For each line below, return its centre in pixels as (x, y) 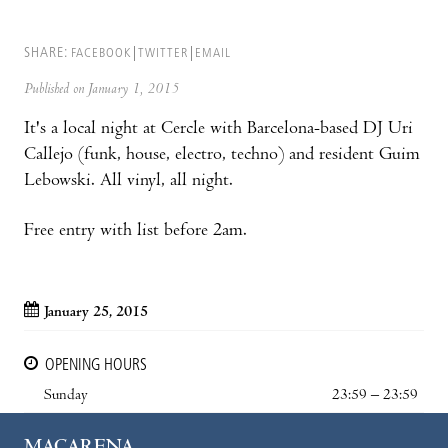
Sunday (66, 396)
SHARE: (46, 54)
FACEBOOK (101, 54)
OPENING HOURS (96, 366)
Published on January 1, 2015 (101, 90)
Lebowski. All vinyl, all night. (128, 182)
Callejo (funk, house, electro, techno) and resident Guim (222, 156)
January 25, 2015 (96, 313)
